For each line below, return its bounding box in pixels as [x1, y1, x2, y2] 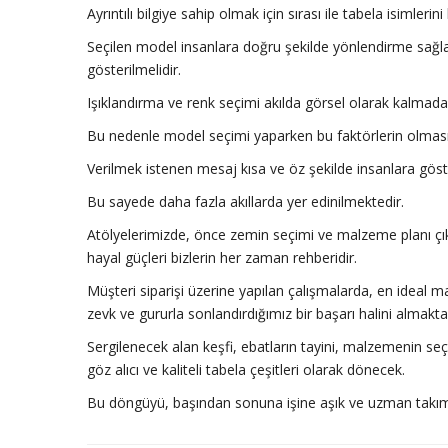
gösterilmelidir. [87, 60, 181, 79]
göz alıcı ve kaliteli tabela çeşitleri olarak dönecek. [87, 360, 405, 379]
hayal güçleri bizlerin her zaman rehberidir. [87, 248, 357, 267]
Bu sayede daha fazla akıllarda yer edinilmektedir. [87, 192, 404, 211]
